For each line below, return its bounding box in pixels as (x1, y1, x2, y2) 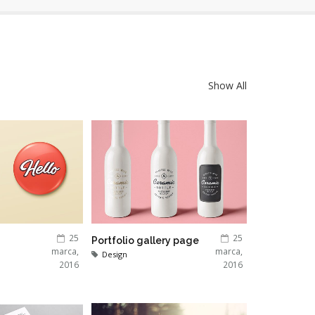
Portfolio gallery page (91, 235, 199, 247)
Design (102, 249, 127, 260)
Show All (208, 79, 247, 92)
